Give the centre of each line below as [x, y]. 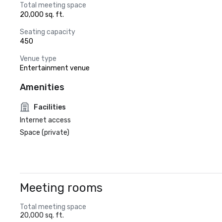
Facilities [50, 107]
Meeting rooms [61, 188]
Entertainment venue [55, 68]
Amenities [42, 87]
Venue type [38, 59]
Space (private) [45, 133]
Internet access [45, 120]
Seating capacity [48, 32]
